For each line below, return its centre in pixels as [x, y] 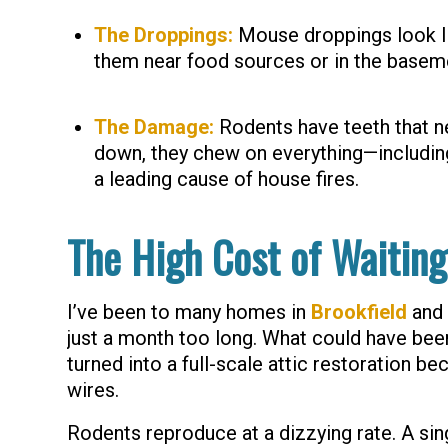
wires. [93, 390]
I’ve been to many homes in [189, 312]
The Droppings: [163, 35]
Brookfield [359, 312]
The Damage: [154, 127]
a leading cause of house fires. [226, 179]
